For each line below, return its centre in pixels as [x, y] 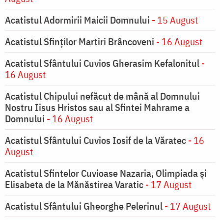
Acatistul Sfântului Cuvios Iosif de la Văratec [96, 140]
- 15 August [174, 20]
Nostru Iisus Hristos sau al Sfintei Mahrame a [97, 108]
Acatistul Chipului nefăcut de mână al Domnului [102, 96]
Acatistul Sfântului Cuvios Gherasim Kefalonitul [103, 63]
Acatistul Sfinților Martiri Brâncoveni [80, 42]
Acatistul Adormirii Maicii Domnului [77, 20]
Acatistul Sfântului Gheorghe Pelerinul [84, 206]
